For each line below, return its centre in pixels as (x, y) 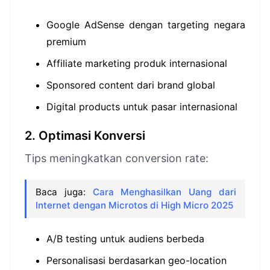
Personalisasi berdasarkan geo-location (137, 260)
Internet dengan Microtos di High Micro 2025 (134, 205)
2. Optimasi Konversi (85, 136)
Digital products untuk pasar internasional (142, 107)
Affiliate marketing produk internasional (137, 63)
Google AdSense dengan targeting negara (146, 25)
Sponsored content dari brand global (131, 85)
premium (66, 42)
